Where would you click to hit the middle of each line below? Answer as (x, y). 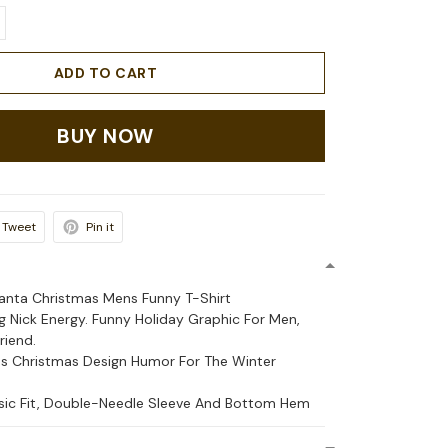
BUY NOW (105, 136)
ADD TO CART (105, 73)
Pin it (100, 227)
